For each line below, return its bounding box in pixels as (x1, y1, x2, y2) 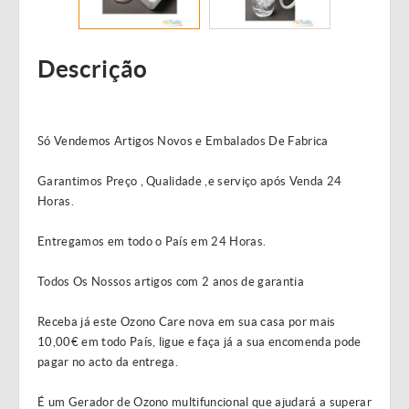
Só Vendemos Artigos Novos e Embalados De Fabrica (37, 134, 329, 148)
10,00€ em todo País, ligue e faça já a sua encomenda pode (37, 335, 362, 349)
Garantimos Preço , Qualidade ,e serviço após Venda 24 (37, 174, 342, 188)
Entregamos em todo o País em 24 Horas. (37, 235, 267, 248)
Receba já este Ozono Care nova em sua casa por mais (37, 315, 336, 329)
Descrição (37, 56, 148, 82)
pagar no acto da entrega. (37, 355, 179, 369)
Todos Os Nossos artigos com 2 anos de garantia (37, 275, 304, 288)
